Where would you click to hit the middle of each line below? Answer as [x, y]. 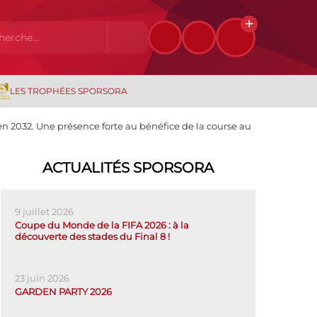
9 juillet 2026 [44, 212]
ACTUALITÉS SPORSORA [128, 168]
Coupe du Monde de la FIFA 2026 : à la [102, 225]
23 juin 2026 [42, 278]
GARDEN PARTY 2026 [63, 292]
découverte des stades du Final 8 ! [92, 236]
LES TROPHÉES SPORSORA [68, 91]
